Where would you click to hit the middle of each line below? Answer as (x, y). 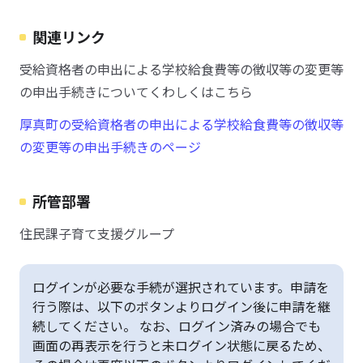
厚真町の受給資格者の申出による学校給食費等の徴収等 (181, 124)
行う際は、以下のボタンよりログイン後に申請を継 (181, 306)
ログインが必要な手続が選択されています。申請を (181, 287)
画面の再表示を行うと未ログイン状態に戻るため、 (181, 345)
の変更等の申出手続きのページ (110, 147)
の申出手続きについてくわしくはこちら (136, 92)
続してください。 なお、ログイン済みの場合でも (177, 326)
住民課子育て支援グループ (97, 233)
